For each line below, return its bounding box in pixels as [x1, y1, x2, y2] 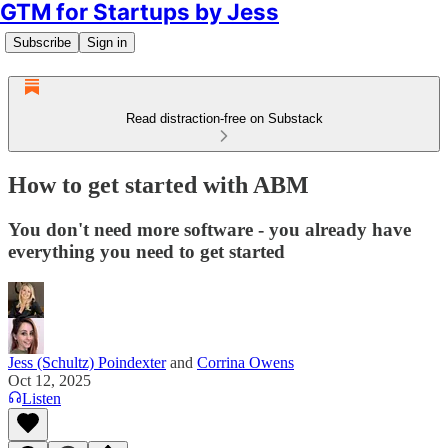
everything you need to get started [8, 240, 285, 262]
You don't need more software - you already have [8, 218, 411, 240]
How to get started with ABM [8, 171, 309, 198]
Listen [22, 389, 61, 407]
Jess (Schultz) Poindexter [8, 353, 166, 371]
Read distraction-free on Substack [125, 111, 323, 126]
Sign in [87, 35, 127, 50]
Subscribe [13, 35, 71, 50]
